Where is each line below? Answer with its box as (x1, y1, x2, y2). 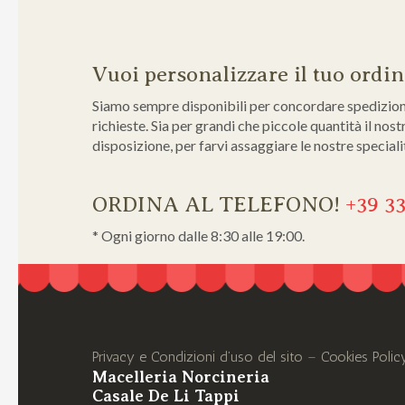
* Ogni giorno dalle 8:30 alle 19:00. (92, 226, 305, 244)
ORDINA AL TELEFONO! (92, 192, 340, 216)
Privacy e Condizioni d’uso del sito (92, 347, 303, 365)
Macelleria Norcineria (92, 367, 269, 386)
